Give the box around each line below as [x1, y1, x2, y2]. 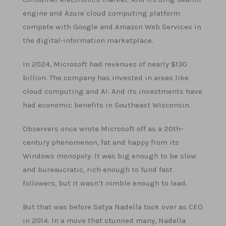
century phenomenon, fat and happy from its [23, 138, 179, 147]
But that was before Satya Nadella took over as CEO [23, 202, 203, 211]
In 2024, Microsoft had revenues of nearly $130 [23, 60, 187, 69]
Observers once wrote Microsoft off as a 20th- [23, 124, 183, 133]
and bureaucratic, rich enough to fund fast [23, 165, 173, 174]
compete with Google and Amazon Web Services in [23, 22, 201, 31]
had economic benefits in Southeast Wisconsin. [23, 100, 191, 109]
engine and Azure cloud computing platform [23, 9, 180, 18]
